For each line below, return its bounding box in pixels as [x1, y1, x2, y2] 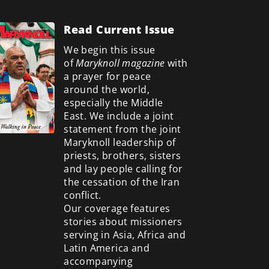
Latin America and [64, 241, 150, 255]
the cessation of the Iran [64, 175, 180, 189]
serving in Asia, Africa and [64, 228, 186, 241]
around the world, [64, 82, 150, 96]
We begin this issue [64, 43, 156, 56]
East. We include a [64, 109, 153, 122]
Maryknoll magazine [76, 56, 165, 70]
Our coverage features [64, 201, 171, 215]
